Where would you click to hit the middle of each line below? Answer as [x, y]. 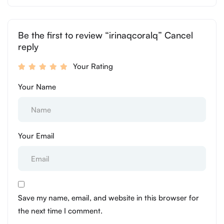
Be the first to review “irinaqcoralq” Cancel [105, 35]
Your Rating [93, 66]
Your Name [37, 87]
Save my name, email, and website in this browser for [108, 198]
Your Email [36, 136]
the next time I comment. [60, 211]
